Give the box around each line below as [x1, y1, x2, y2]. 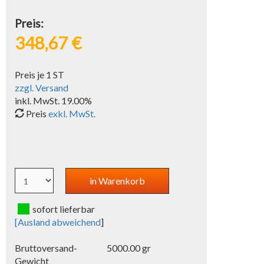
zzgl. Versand [15, 82, 69, 93]
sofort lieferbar [32, 203, 95, 214]
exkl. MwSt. [48, 108, 96, 119]
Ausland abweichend [18, 216, 101, 227]
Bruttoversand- [15, 242, 78, 253]
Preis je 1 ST [15, 69, 65, 80]
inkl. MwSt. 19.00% [15, 95, 93, 106]
